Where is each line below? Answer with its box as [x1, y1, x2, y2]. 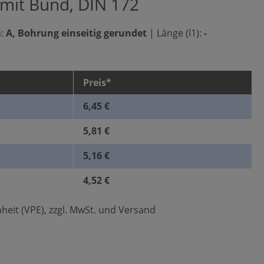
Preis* [83, 76, 111, 89]
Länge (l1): [154, 27, 204, 39]
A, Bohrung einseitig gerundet [6, 27, 149, 39]
